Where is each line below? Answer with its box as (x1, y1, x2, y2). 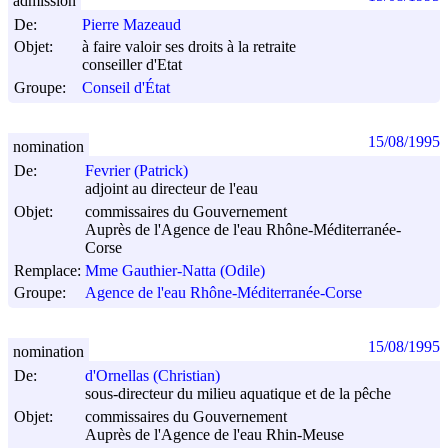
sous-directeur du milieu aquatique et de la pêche (85, 385, 391, 403)
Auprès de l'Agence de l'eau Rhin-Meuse (85, 426, 344, 444)
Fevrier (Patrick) (85, 162, 188, 180)
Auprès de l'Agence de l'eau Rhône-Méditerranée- (85, 221, 401, 239)
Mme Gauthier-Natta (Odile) (85, 262, 265, 280)
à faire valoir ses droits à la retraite (82, 38, 296, 56)
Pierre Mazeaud (82, 16, 181, 34)
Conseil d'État (82, 79, 170, 97)
